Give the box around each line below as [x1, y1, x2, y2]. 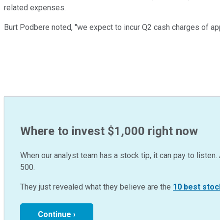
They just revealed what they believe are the [20, 182, 173, 192]
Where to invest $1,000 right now [20, 124, 198, 138]
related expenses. [4, 3, 66, 13]
